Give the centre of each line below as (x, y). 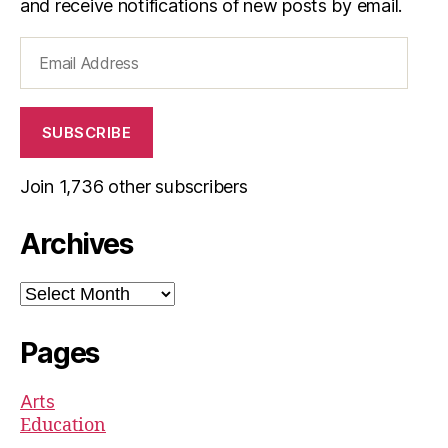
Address (48, 72)
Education (63, 425)
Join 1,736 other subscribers (134, 186)
